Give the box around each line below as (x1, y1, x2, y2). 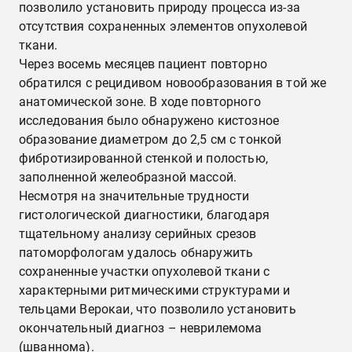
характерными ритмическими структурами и (19, 283, 291, 298)
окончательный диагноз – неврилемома (19, 321, 262, 335)
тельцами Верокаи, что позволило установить (19, 302, 296, 317)
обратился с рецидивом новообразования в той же (19, 75, 327, 90)
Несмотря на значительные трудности (19, 189, 250, 203)
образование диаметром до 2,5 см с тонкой (19, 132, 282, 147)
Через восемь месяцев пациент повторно (19, 57, 267, 71)
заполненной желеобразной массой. (19, 170, 237, 185)
